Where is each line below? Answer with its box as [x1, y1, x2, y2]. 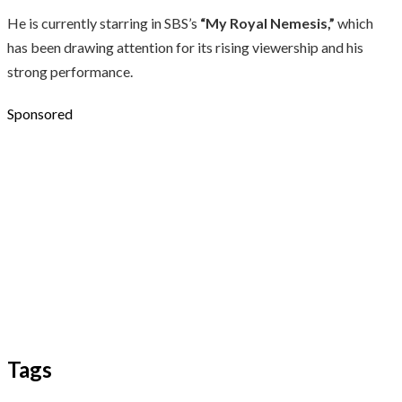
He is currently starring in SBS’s [7, 13, 200, 31]
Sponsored [7, 104, 73, 122]
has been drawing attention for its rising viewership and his [7, 38, 363, 56]
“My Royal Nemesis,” [200, 13, 335, 31]
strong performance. [7, 62, 133, 80]
